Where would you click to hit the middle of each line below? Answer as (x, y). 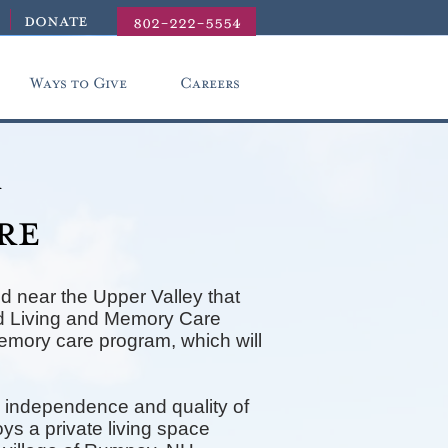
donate (48, 21)
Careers (209, 83)
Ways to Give (78, 83)
